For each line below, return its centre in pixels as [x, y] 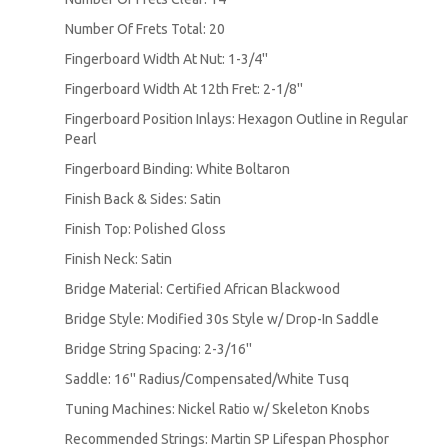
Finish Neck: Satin [118, 258]
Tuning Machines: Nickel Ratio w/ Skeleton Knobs [217, 408]
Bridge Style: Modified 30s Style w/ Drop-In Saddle [222, 318]
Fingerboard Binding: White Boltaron [177, 168]
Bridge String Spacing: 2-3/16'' [158, 348]
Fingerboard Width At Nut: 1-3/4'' [166, 58]
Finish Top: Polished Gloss [145, 228]
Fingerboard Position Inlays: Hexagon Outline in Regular [236, 118]
